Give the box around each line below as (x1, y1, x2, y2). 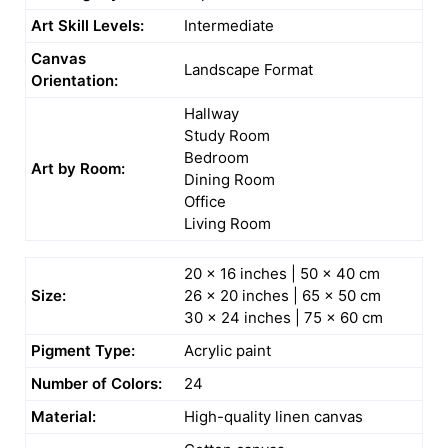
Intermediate (184, 15, 274, 35)
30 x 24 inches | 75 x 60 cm (184, 307, 383, 327)
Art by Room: (31, 158, 125, 178)
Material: (31, 406, 96, 426)
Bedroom (184, 147, 249, 167)
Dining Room (184, 169, 275, 189)
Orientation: (31, 70, 118, 90)
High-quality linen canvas (184, 406, 363, 426)
